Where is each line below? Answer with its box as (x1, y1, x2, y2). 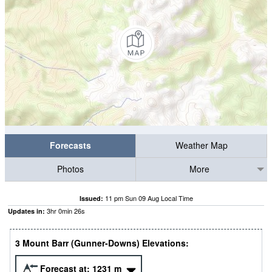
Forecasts (49, 139, 91, 152)
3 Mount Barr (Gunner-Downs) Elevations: (15, 237, 189, 250)
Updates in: (8, 206, 45, 216)
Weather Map (175, 139, 228, 152)
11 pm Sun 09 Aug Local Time (104, 193, 193, 203)
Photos (56, 163, 84, 175)
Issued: (79, 194, 103, 203)
